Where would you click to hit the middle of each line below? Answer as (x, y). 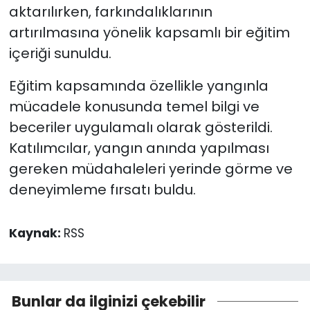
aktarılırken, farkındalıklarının (110, 11)
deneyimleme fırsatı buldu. (102, 189)
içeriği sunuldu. (60, 53)
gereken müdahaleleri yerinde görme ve (151, 168)
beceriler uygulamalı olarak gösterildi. (140, 127)
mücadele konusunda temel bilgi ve (134, 106)
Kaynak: (36, 233)
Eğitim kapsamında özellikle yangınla (138, 85)
